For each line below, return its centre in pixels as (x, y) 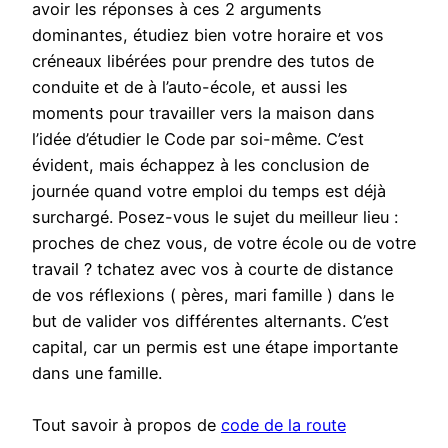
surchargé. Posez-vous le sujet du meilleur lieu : (215, 217)
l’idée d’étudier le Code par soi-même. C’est (198, 139)
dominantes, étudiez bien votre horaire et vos (208, 35)
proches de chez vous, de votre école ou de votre (224, 243)
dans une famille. (97, 373)
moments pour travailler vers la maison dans (203, 113)
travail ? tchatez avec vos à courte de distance (212, 269)
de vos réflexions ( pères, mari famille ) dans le (213, 295)
